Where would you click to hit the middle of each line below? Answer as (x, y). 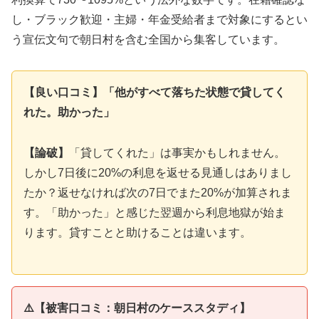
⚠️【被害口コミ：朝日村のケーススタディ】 (137, 308)
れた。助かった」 (69, 112)
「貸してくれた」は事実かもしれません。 (177, 152)
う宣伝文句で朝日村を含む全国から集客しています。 (148, 40)
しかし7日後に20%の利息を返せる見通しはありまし (158, 172)
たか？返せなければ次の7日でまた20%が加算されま (158, 192)
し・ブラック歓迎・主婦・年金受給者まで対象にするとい (159, 20)
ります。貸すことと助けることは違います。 (137, 232)
